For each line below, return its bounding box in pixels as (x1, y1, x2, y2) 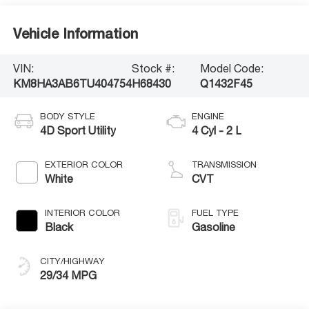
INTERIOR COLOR (44, 207, 120, 218)
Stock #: (131, 61, 175, 74)
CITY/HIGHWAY (39, 255, 105, 266)
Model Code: (200, 61, 264, 74)
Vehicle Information (12, 26, 138, 41)
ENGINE (192, 110, 224, 121)
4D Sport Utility (39, 123, 116, 137)
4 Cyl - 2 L (192, 123, 241, 137)
